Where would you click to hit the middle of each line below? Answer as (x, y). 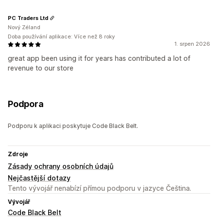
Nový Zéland (24, 27)
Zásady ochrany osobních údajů (61, 166)
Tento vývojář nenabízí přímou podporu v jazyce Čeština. (100, 188)
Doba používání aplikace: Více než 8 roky (61, 37)
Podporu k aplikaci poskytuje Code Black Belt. (73, 126)
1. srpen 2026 (192, 44)
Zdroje (18, 154)
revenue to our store (41, 68)
